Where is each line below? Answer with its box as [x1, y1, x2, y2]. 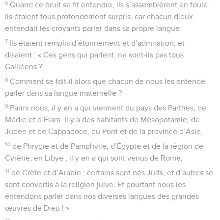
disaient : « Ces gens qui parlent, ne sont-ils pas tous [5, 51, 184, 59]
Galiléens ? [5, 62, 42, 71]
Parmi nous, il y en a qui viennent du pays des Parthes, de [10, 104, 207, 112]
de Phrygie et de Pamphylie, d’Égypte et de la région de [12, 142, 204, 150]
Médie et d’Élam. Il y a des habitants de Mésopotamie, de [5, 115, 200, 124]
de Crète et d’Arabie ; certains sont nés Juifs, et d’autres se [11, 168, 214, 177]
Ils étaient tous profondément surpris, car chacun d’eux [5, 12, 193, 21]
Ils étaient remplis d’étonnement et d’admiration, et [9, 39, 185, 47]
